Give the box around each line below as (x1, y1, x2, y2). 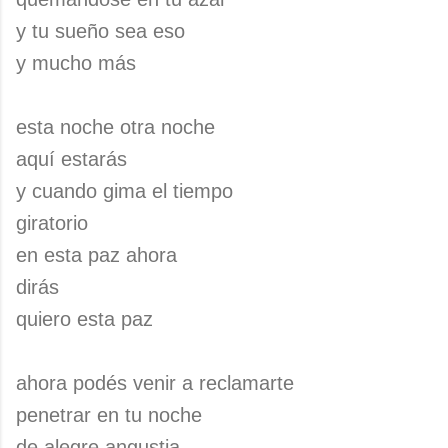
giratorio (16, 212, 88, 234)
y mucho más (16, 52, 136, 74)
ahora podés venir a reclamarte (16, 372, 294, 394)
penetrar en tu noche (16, 404, 202, 426)
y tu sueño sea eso (16, 20, 185, 42)
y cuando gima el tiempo (16, 180, 233, 202)
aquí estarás (16, 148, 127, 170)
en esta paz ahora (16, 244, 177, 266)
